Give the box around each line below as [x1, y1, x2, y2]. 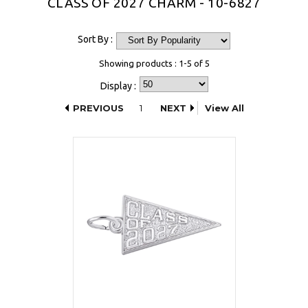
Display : [100, 80, 136, 92]
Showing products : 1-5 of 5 [98, 58, 210, 69]
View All [205, 102, 244, 114]
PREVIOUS [73, 102, 124, 114]
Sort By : [78, 34, 113, 45]
